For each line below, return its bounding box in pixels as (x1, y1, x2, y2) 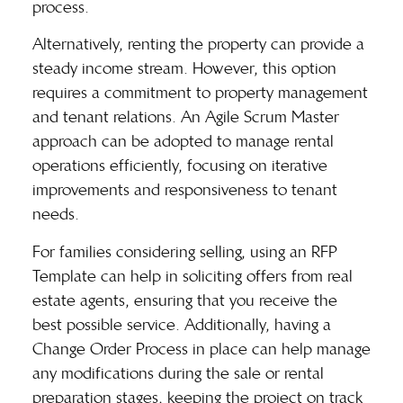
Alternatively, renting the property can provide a (32, 34, 364, 55)
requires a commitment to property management (32, 83, 368, 103)
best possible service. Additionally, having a (32, 314, 331, 335)
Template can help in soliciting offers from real (32, 265, 353, 286)
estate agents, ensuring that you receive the (32, 290, 337, 310)
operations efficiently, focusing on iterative (32, 156, 327, 176)
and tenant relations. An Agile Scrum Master (32, 107, 339, 128)
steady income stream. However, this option (32, 58, 336, 79)
